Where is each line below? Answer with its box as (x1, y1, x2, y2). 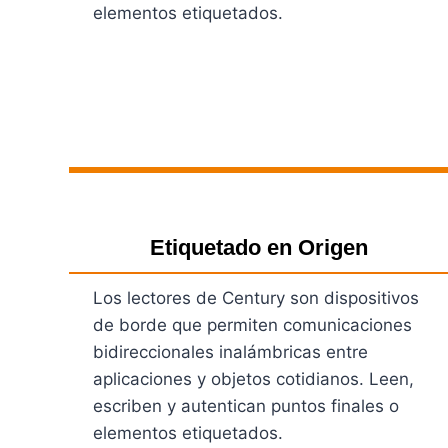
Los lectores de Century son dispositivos (93, 287, 419, 308)
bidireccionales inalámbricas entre (93, 341, 368, 362)
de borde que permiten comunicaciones (93, 314, 412, 335)
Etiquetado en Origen (149, 234, 368, 260)
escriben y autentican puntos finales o (93, 395, 399, 416)
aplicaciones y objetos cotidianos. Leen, (93, 368, 414, 389)
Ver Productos (93, 142, 207, 163)
